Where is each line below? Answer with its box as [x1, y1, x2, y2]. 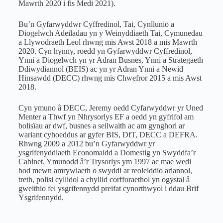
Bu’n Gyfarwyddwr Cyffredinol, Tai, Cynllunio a [18, 20, 174, 28]
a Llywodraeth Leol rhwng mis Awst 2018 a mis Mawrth [18, 38, 197, 46]
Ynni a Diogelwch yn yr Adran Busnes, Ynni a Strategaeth [18, 56, 203, 64]
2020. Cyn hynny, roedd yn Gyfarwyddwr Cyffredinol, [18, 47, 192, 55]
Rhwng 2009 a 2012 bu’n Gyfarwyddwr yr [18, 139, 155, 148]
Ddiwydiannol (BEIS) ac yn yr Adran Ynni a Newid [18, 65, 183, 73]
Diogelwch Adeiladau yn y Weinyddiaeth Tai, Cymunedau [18, 29, 203, 37]
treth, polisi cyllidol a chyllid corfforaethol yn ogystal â [18, 175, 190, 184]
